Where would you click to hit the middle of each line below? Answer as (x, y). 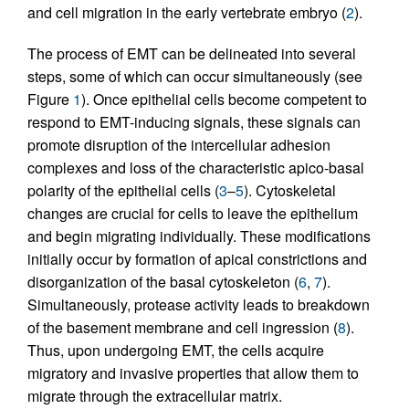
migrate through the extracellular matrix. (155, 395)
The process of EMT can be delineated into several (192, 53)
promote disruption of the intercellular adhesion (179, 144)
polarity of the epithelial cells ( (123, 190)
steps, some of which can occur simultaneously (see (195, 76)
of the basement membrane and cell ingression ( (183, 327)
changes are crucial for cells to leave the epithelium (193, 213)
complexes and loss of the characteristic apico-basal (196, 167)
